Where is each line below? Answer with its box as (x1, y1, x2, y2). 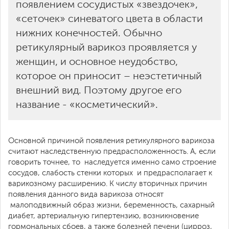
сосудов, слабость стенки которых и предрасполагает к (8, 169, 212, 177)
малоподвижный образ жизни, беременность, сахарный (8, 201, 215, 209)
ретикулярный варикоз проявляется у (16, 42, 197, 53)
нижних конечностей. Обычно (16, 28, 162, 39)
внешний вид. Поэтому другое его (16, 85, 181, 96)
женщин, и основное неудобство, (16, 57, 178, 67)
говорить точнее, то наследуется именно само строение (8, 158, 216, 166)
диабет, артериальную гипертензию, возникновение (8, 212, 199, 220)
